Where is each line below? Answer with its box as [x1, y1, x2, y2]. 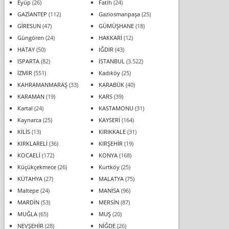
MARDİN [17, 198, 39, 206]
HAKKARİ [98, 33, 122, 41]
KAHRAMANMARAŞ [17, 80, 67, 88]
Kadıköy [98, 68, 120, 77]
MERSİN [98, 198, 119, 206]
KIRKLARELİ [17, 139, 48, 147]
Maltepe [17, 186, 39, 194]
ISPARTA [17, 57, 39, 65]
